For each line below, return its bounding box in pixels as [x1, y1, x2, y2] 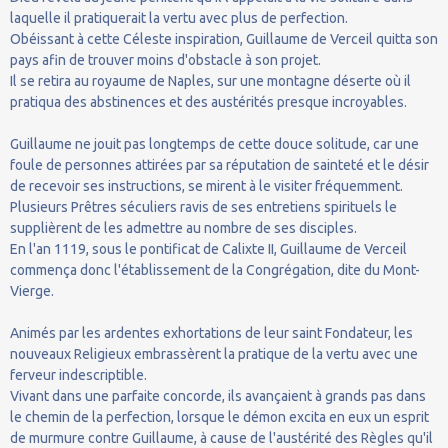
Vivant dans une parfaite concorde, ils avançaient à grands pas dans [10, 387, 426, 404]
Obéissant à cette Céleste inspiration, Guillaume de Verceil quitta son [10, 30, 438, 47]
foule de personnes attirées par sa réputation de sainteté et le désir [10, 156, 429, 173]
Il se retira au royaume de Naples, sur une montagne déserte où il [10, 72, 411, 89]
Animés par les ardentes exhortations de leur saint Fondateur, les [10, 324, 413, 341]
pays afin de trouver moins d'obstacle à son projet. [10, 51, 321, 68]
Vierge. [10, 282, 54, 299]
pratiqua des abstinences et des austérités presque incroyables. [10, 93, 407, 110]
